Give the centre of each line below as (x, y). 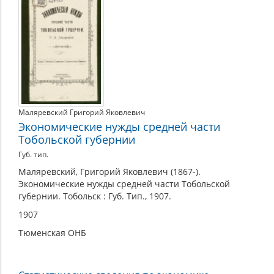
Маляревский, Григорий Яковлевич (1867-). (109, 172)
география (51, 12)
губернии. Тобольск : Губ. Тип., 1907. (95, 196)
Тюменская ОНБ (52, 233)
